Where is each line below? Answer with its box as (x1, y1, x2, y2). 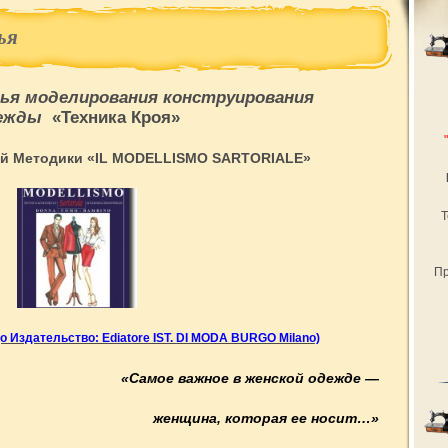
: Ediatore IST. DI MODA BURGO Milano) (95, 331, 320, 345)
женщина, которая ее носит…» (153, 410, 379, 426)
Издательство (10, 331, 95, 345)
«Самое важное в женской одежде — (121, 370, 379, 386)
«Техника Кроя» (52, 108, 180, 127)
